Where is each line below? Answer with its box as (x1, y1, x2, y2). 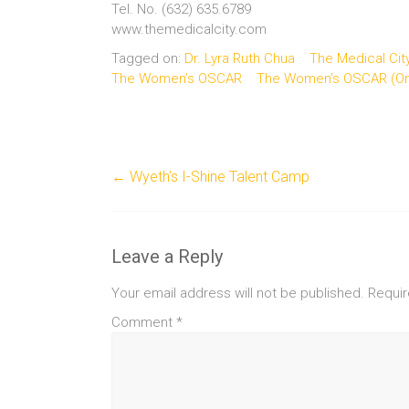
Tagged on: (111, 50, 184, 67)
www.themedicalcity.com (111, 21, 267, 37)
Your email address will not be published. (111, 285, 364, 301)
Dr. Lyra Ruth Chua (184, 50, 295, 67)
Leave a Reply (111, 246, 223, 267)
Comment (111, 314, 176, 330)
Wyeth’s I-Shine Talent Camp (126, 168, 309, 185)
